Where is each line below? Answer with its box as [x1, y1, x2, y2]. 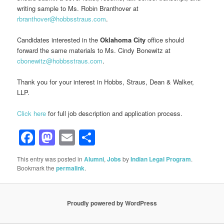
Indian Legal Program [130, 154, 191, 163]
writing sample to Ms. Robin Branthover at [17, 3, 139, 13]
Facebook [35, 125, 106, 149]
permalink [56, 163, 85, 172]
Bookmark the [17, 163, 56, 172]
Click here [17, 108, 46, 118]
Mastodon [55, 125, 126, 149]
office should [145, 34, 184, 44]
